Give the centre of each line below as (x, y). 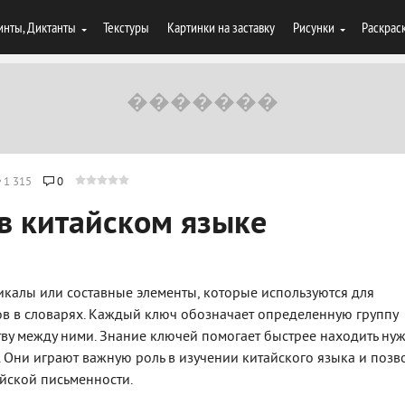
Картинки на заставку (221, 27)
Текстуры (126, 27)
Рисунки (314, 27)
